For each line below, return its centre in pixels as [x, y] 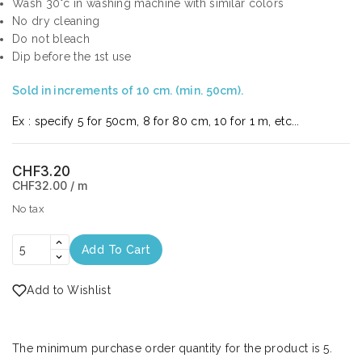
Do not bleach [51, 39]
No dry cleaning [56, 21]
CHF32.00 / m [50, 186]
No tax [28, 209]
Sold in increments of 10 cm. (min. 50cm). [128, 91]
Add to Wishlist [69, 290]
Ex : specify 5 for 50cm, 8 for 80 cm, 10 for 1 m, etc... [156, 122]
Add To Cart [116, 250]
